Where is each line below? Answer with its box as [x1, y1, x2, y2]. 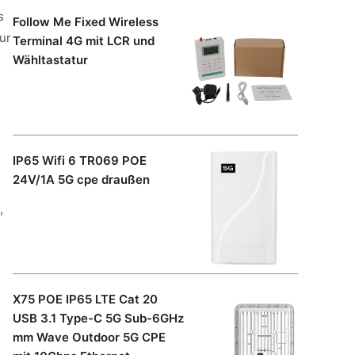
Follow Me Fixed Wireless [13, 13, 158, 29]
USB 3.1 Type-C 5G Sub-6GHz [13, 310, 184, 326]
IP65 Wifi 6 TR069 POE [13, 152, 147, 168]
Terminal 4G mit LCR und [13, 32, 155, 48]
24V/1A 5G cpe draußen [13, 171, 150, 187]
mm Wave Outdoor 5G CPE [13, 329, 166, 345]
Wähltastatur [13, 52, 88, 67]
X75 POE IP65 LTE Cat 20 [13, 291, 158, 307]
